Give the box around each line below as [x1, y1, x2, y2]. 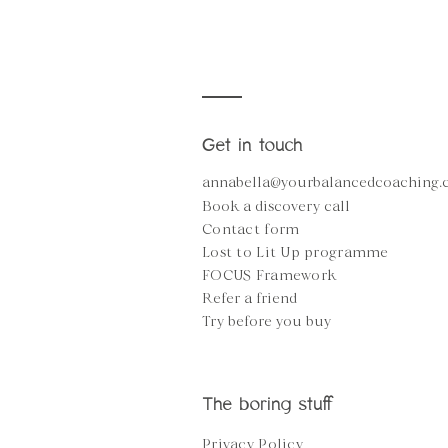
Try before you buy [202, 315, 331, 330]
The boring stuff [202, 395, 334, 413]
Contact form [202, 223, 300, 238]
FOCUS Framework [202, 269, 337, 284]
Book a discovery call [202, 200, 350, 215]
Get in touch [202, 136, 302, 154]
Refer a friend [202, 292, 297, 307]
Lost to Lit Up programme [202, 246, 389, 261]
